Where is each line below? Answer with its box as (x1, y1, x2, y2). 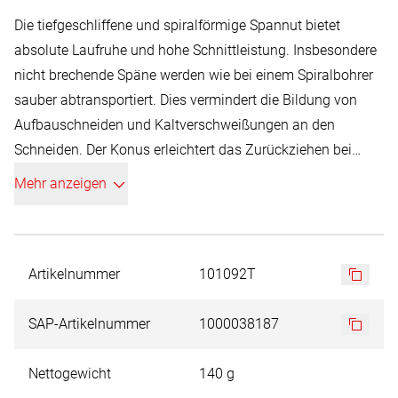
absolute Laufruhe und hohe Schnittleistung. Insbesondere (14, 42, 377, 59)
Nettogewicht (28, 365, 111, 382)
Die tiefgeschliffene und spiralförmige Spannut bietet (14, 17, 340, 34)
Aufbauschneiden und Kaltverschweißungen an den (14, 116, 335, 133)
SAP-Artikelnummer (28, 315, 150, 332)
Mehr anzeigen (14, 175, 107, 192)
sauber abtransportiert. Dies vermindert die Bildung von (14, 92, 357, 108)
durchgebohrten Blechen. (14, 166, 170, 183)
